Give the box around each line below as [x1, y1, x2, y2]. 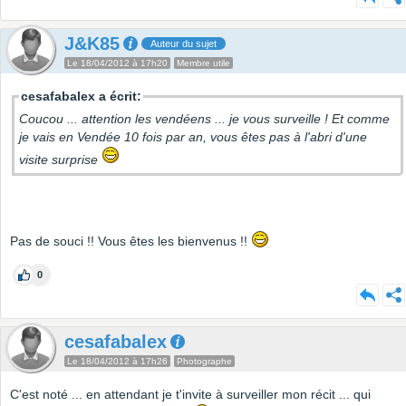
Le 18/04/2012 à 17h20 [67, 58, 168, 69]
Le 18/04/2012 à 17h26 [67, 356, 168, 367]
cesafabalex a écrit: [21, 89, 141, 104]
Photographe [177, 356, 232, 367]
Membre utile [177, 58, 230, 69]
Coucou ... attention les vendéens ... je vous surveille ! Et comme [19, 111, 390, 127]
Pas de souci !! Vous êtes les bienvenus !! [10, 234, 251, 249]
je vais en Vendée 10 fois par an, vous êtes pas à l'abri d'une [19, 130, 367, 145]
